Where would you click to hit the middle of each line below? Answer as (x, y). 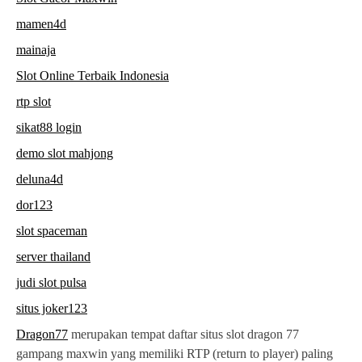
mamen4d (41, 24)
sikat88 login (49, 128)
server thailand (53, 257)
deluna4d (40, 179)
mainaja (36, 50)
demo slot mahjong (65, 154)
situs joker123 (52, 309)
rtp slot (34, 102)
